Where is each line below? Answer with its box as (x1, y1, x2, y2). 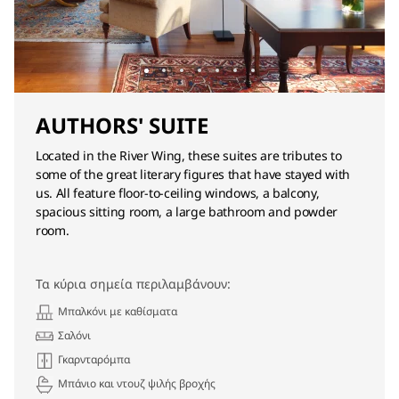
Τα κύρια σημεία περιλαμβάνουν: (36, 275, 231, 292)
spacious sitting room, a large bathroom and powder (36, 203, 338, 220)
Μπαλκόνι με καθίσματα (58, 304, 177, 319)
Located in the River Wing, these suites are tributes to (36, 147, 342, 164)
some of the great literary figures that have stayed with (36, 166, 351, 183)
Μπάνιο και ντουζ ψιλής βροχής (58, 376, 216, 391)
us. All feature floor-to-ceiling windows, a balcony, (36, 184, 320, 201)
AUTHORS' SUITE (36, 110, 208, 140)
